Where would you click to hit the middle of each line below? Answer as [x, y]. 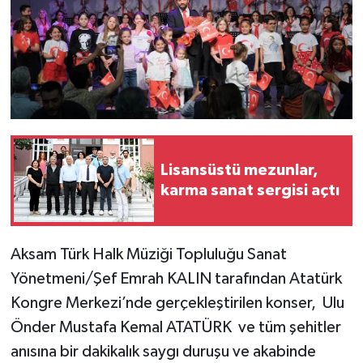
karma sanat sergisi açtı [250, 190]
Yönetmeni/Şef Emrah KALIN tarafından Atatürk [176, 278]
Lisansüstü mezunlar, [239, 170]
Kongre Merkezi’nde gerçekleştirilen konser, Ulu [177, 303]
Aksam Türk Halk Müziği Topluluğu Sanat [148, 254]
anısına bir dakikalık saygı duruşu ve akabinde [163, 351]
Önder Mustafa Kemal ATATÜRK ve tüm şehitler [175, 327]
